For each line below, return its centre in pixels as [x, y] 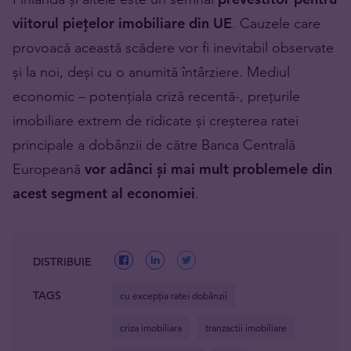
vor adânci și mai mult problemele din [208, 169]
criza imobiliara [151, 328]
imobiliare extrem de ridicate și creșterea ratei [156, 121]
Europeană [49, 169]
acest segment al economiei [104, 194]
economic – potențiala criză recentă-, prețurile [156, 96]
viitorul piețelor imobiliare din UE [122, 24]
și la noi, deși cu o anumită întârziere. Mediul [151, 72]
